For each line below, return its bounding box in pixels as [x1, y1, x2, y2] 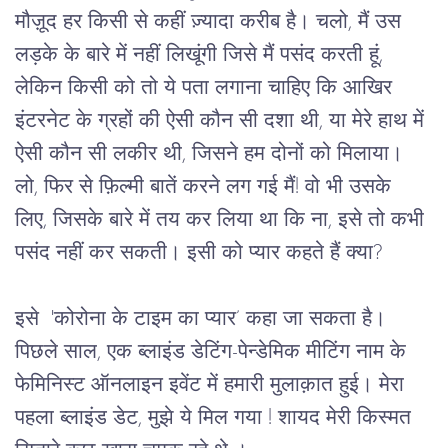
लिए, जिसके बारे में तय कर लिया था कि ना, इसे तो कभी [15, 210, 430, 231]
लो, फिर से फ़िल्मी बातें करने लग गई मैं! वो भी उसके [15, 177, 397, 198]
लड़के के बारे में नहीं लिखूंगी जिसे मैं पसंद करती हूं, [15, 45, 389, 66]
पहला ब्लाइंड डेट [15, 408, 138, 429]
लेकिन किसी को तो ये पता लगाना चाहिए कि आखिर [15, 78, 398, 99]
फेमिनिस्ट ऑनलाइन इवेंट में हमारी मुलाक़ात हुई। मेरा [15, 375, 410, 396]
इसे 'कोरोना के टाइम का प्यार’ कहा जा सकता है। [15, 309, 392, 330]
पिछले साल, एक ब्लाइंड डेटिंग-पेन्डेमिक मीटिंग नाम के [15, 342, 412, 363]
